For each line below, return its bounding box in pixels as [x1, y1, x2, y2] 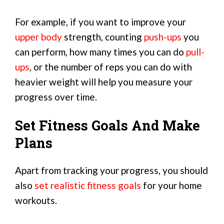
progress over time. [15, 90, 97, 102]
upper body [15, 30, 62, 42]
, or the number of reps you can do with [29, 60, 192, 72]
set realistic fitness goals [34, 179, 141, 191]
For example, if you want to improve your [15, 15, 186, 27]
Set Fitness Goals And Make [15, 116, 200, 134]
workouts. [15, 194, 57, 206]
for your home [141, 179, 202, 191]
